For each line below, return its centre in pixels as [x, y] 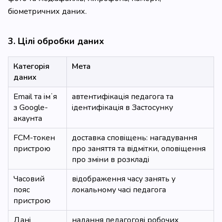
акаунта [28, 118]
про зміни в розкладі [111, 160]
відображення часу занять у [124, 179]
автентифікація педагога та [123, 97]
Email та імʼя [35, 97]
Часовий [29, 179]
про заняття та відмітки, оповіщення [139, 149]
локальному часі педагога [119, 190]
